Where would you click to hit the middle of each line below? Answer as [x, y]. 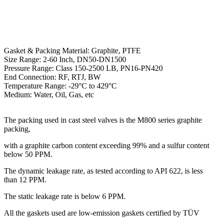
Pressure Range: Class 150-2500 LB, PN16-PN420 [83, 68]
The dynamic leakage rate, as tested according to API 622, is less [103, 171]
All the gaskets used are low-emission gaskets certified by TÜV [102, 213]
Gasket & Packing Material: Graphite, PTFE [72, 51]
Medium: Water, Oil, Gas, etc [49, 95]
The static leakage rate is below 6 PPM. [65, 197]
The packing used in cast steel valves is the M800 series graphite [103, 120]
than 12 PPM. [25, 180]
